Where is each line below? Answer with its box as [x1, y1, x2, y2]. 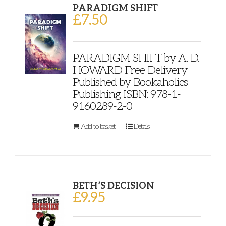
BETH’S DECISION [72, 180, 154, 191]
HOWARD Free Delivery [72, 63, 187, 77]
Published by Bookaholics [72, 75, 188, 89]
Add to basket [80, 122, 116, 131]
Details [133, 122, 149, 131]
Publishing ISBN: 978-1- [72, 87, 181, 101]
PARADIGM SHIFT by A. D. [72, 51, 199, 65]
